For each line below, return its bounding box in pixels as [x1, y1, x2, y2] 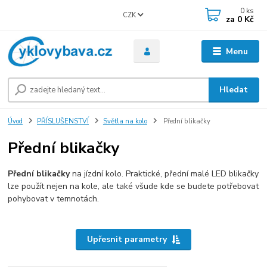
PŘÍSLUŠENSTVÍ [37, 116, 89, 126]
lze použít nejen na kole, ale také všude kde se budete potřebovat [8, 181, 259, 193]
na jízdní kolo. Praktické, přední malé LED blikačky [70, 168, 259, 180]
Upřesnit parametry [86, 234, 167, 246]
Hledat [219, 83, 249, 95]
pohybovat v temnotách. [8, 193, 100, 205]
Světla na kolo [103, 116, 147, 126]
